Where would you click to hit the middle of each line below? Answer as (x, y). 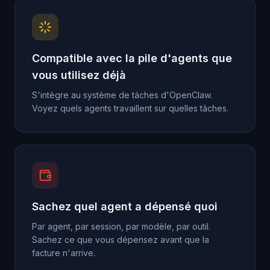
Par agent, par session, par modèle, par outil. (121, 227)
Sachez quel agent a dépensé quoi (125, 207)
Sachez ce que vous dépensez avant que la (121, 240)
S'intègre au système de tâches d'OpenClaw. (122, 95)
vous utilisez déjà (79, 75)
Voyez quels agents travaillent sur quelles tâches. (130, 108)
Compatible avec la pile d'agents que (132, 58)
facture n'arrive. (64, 253)
